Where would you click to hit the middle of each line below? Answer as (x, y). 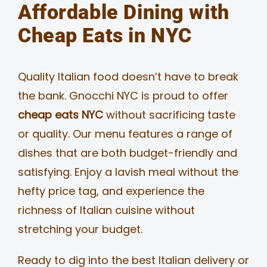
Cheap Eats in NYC (105, 35)
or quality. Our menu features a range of (125, 133)
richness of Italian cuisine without (106, 210)
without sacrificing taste (169, 114)
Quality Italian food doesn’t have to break (128, 76)
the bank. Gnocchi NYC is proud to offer (123, 95)
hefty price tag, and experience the (111, 191)
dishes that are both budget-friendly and (127, 153)
